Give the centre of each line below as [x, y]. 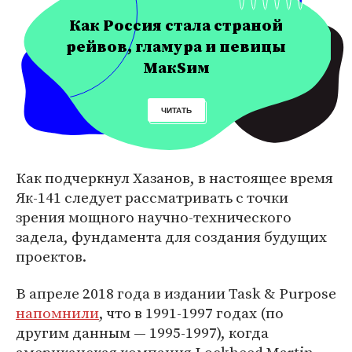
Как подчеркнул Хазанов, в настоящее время [174, 178]
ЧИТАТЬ [176, 110]
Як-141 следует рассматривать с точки [152, 197]
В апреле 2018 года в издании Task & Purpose [176, 293]
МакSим [176, 68]
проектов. [51, 256]
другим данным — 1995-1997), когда [142, 332]
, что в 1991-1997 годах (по [191, 313]
